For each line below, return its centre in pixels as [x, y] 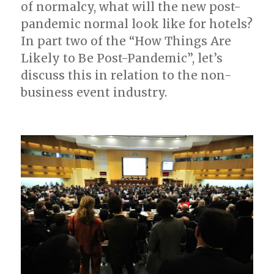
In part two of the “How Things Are [126, 41]
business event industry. [94, 92]
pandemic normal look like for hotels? [137, 24]
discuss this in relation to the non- [127, 75]
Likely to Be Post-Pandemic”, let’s [122, 58]
